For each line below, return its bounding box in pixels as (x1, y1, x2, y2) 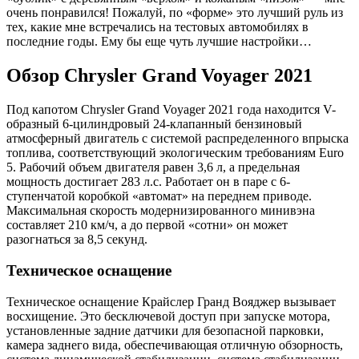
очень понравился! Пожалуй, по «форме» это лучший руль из (6, 6, 343, 20)
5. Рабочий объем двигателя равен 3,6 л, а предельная (6, 160, 300, 175)
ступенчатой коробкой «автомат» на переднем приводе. (6, 189, 312, 204)
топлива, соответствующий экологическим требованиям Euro (6, 146, 344, 160)
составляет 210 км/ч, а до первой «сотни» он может (6, 218, 288, 232)
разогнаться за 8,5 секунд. (6, 232, 147, 247)
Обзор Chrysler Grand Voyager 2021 (6, 65, 313, 87)
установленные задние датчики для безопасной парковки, (6, 323, 324, 337)
